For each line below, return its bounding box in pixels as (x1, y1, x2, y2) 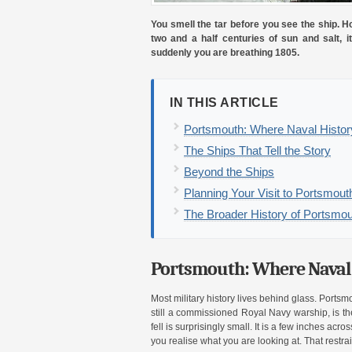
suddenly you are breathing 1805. (151, 46, 299, 58)
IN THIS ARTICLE (170, 95, 279, 109)
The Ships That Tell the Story (184, 143, 331, 157)
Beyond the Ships (184, 164, 274, 178)
